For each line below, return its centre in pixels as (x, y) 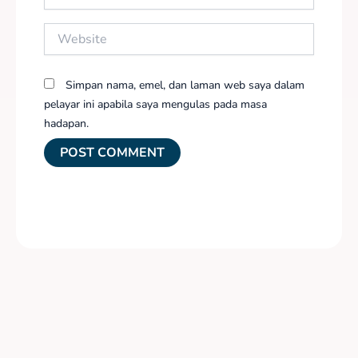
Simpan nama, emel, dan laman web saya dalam (185, 85)
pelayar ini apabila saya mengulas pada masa (155, 104)
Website (64, 30)
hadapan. (66, 123)
